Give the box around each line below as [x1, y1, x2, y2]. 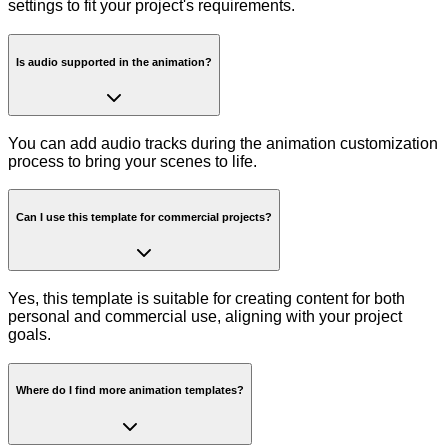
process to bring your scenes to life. [8, 152, 257, 170]
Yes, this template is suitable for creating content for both [8, 290, 405, 308]
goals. [8, 326, 51, 344]
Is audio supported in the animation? [16, 55, 212, 68]
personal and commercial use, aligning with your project [8, 308, 402, 326]
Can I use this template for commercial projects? [16, 210, 272, 223]
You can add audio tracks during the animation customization [8, 134, 438, 152]
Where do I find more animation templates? [16, 384, 244, 397]
